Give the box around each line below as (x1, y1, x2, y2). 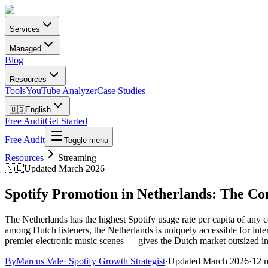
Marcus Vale (16, 255, 63, 266)
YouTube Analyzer (26, 86, 97, 96)
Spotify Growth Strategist (69, 255, 165, 266)
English (25, 105, 51, 114)
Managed (10, 44, 41, 53)
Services (10, 25, 40, 33)
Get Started (45, 116, 87, 126)
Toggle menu (64, 136, 108, 145)
